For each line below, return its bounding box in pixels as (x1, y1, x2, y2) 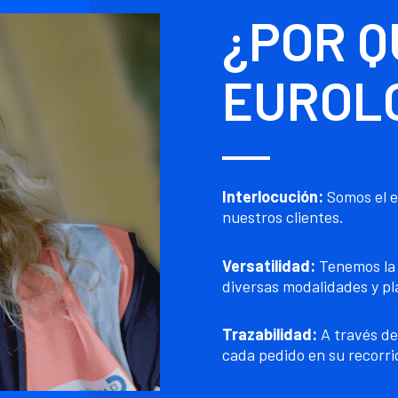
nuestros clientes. (221, 207, 344, 227)
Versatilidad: (221, 255, 315, 275)
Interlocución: (221, 187, 323, 207)
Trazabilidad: (221, 324, 317, 345)
